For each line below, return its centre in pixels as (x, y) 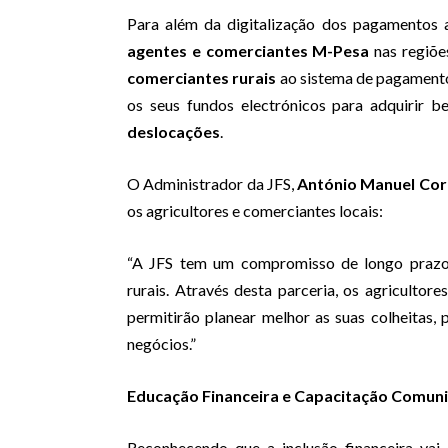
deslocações (173, 132)
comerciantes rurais (202, 78)
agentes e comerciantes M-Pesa (248, 51)
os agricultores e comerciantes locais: (255, 211)
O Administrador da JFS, (212, 184)
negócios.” (161, 344)
